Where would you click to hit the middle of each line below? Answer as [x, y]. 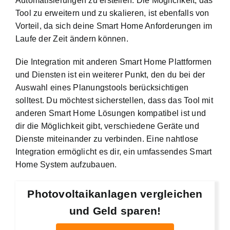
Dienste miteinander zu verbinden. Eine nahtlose [107, 139]
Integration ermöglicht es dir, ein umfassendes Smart [114, 152]
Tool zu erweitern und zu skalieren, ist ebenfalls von [112, 13]
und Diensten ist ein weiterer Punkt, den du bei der [110, 75]
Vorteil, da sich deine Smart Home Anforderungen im [114, 26]
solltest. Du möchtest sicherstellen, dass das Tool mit [114, 101]
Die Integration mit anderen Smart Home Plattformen [113, 62]
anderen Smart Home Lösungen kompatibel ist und [111, 113]
